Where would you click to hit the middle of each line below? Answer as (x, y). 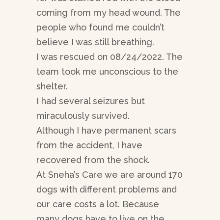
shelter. (52, 86)
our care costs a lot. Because (98, 204)
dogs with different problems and (107, 190)
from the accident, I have (89, 145)
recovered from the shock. (93, 160)
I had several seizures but (91, 101)
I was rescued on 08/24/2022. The (110, 57)
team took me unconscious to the (107, 72)
